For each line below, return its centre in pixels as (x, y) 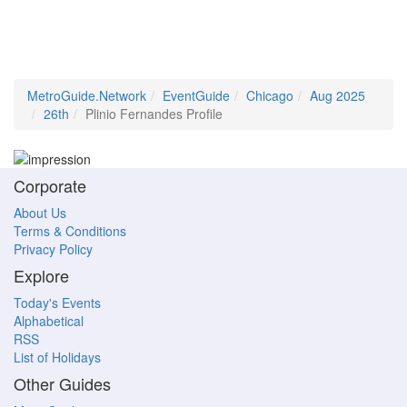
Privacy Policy (53, 249)
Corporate (50, 186)
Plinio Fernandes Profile (154, 114)
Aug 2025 (338, 95)
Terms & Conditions (70, 231)
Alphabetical (49, 321)
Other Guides (62, 384)
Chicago (270, 95)
